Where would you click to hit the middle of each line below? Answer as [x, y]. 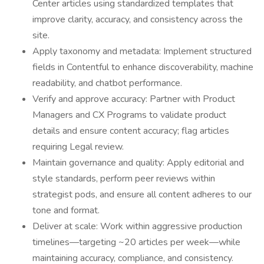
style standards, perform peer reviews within [124, 179]
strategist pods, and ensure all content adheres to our [142, 194]
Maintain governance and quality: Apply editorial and [138, 163]
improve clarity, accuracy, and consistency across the [138, 19]
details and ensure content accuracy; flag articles [131, 131]
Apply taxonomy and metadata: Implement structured [142, 51]
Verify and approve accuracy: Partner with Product [134, 99]
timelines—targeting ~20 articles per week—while [136, 242]
